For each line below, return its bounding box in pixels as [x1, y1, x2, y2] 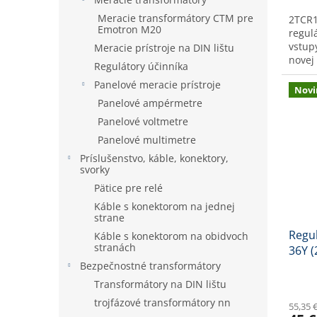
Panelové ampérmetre [98, 96, 202, 110]
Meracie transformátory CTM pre [98, 11, 253, 25]
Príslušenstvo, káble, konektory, [80, 151, 229, 165]
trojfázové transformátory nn [94, 296, 231, 309]
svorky [80, 163, 110, 176]
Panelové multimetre [98, 133, 196, 146]
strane [94, 211, 125, 224]
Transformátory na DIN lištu [94, 277, 226, 291]
